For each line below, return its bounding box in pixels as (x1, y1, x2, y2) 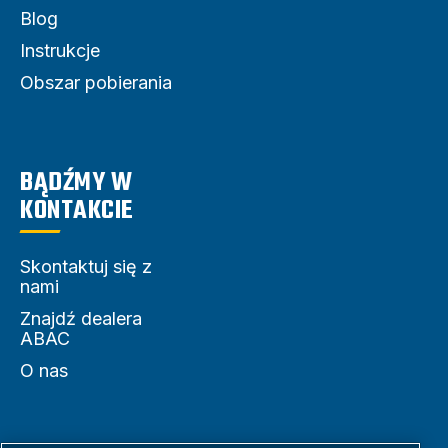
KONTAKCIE (20, 191, 134, 232)
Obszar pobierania (20, 72, 172, 94)
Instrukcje (20, 40, 100, 62)
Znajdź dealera (20, 308, 142, 330)
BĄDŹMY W (20, 163, 132, 204)
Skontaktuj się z (20, 256, 152, 278)
